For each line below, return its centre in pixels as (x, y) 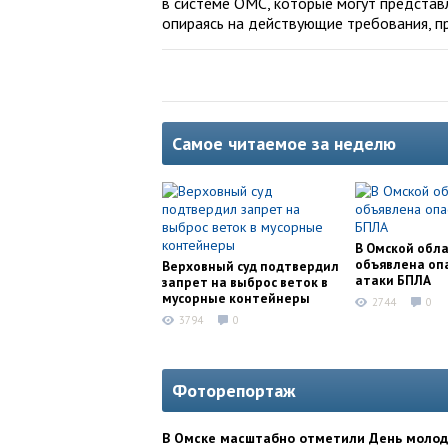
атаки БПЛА (393, 280)
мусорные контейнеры (236, 298)
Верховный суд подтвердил (250, 266)
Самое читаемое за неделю (284, 143)
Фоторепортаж (234, 391)
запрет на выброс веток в (245, 282)
